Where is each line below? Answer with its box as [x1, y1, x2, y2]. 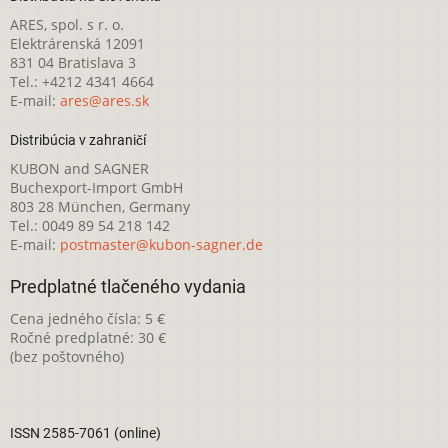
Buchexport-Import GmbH [10, 177, 183, 197]
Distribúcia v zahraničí [10, 131, 146, 148]
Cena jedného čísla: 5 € [10, 308, 165, 328]
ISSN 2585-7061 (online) [10, 425, 161, 442]
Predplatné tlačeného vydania [10, 276, 246, 297]
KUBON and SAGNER [10, 158, 149, 178]
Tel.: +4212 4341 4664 [10, 72, 154, 92]
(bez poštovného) [10, 346, 124, 366]
